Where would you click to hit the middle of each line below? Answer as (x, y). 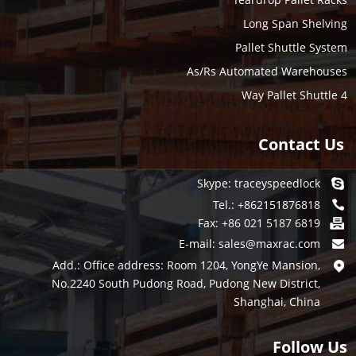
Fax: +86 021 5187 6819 (259, 223)
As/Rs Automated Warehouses (267, 72)
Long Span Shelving (295, 24)
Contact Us (301, 145)
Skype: (215, 184)
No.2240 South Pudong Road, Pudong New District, (186, 284)
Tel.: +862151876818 (266, 205)
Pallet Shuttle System (291, 48)
